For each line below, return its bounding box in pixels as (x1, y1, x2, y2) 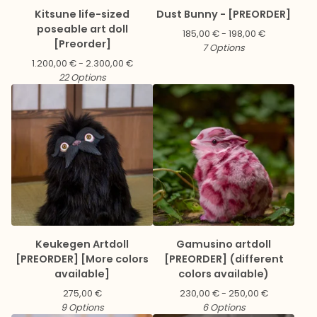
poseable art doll (36, 21, 128, 36)
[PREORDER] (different (163, 251, 284, 266)
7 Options (202, 41, 245, 54)
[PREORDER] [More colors (16, 251, 149, 266)
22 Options (58, 71, 106, 83)
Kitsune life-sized (35, 6, 129, 21)
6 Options (202, 301, 246, 313)
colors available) (178, 266, 269, 281)
